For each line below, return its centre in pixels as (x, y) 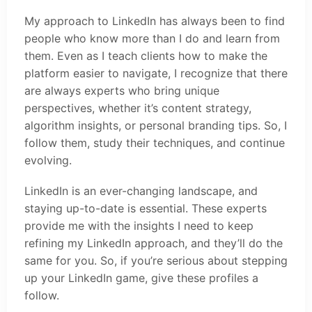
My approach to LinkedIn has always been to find (155, 21)
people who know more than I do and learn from (152, 38)
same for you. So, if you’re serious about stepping (156, 260)
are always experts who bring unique (122, 90)
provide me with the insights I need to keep (139, 225)
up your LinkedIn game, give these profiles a (141, 278)
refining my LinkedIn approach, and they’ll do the (154, 243)
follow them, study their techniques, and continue (155, 142)
